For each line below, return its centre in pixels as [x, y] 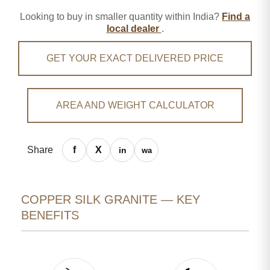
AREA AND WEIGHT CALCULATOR [135, 105]
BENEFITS [50, 215]
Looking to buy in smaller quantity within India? [121, 17]
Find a [236, 17]
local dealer [134, 29]
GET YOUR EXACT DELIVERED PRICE [135, 58]
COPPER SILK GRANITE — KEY [111, 199]
